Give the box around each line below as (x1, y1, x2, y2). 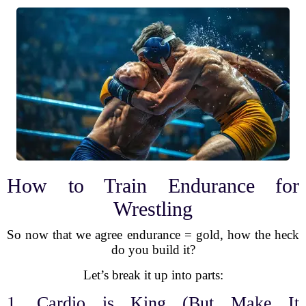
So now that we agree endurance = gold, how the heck (7, 227, 299, 242)
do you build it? (111, 242, 195, 257)
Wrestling (113, 197, 193, 220)
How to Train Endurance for (7, 174, 299, 197)
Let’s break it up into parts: (83, 268, 223, 282)
